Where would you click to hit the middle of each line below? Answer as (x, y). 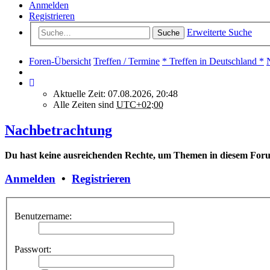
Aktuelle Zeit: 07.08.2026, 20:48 (115, 93)
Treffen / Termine (127, 61)
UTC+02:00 (140, 104)
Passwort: (33, 250)
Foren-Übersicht (60, 61)
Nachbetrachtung (58, 130)
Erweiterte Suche (219, 32)
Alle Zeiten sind (85, 104)
